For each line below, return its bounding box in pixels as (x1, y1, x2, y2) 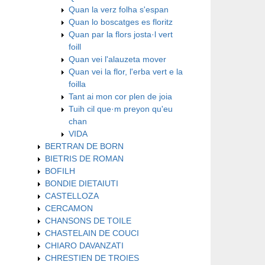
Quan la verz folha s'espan (69, 4, 169, 14)
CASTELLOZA (45, 190, 99, 201)
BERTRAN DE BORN (45, 141, 124, 151)
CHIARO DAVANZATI (45, 240, 124, 250)
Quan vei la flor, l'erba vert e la (69, 66, 183, 76)
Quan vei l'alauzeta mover (69, 54, 166, 64)
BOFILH (45, 166, 75, 176)
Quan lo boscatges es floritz (69, 17, 173, 27)
